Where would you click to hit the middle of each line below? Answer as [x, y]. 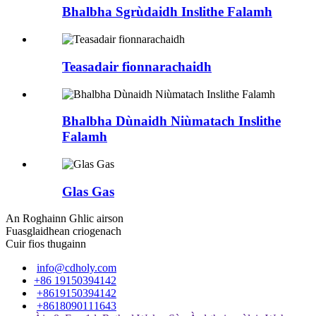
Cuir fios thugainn [46, 244]
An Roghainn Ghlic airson [65, 219]
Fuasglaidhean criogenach [63, 231]
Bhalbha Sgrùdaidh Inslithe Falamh [167, 12]
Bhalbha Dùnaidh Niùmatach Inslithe [171, 121]
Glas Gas [88, 191]
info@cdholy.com [77, 268]
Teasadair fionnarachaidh [137, 66]
